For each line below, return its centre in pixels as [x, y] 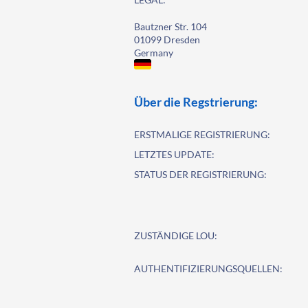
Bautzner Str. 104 [171, 26]
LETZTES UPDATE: [175, 154]
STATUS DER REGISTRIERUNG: [201, 174]
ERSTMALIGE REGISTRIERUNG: [202, 134]
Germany [154, 53]
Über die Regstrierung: [196, 102]
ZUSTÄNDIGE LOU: [176, 235]
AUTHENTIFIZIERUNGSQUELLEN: [209, 268]
